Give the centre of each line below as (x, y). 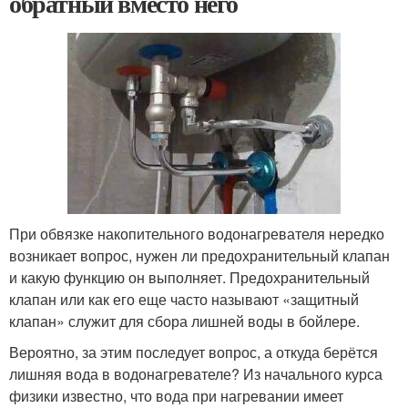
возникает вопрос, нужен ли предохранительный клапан (199, 256)
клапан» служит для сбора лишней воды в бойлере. (184, 321)
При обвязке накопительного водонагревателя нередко (197, 234)
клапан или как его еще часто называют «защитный (184, 300)
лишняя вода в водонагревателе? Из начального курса (196, 374)
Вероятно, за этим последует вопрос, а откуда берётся (194, 352)
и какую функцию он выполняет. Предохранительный (189, 278)
